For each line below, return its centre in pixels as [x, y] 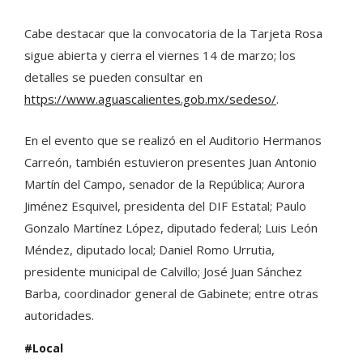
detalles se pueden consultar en [113, 77]
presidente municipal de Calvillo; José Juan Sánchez [163, 271]
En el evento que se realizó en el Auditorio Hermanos [173, 140]
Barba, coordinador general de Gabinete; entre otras [171, 293]
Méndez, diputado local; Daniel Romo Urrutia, [149, 249]
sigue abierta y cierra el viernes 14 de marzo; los [160, 55]
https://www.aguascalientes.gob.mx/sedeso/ [150, 98]
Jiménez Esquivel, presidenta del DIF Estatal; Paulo [165, 205]
